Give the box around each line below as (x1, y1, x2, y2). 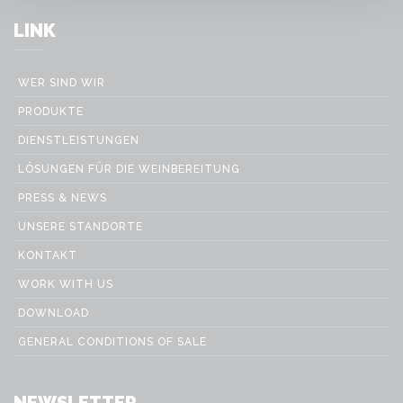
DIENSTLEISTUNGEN (18, 134, 139, 147)
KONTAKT (18, 249, 77, 262)
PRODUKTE (18, 105, 84, 118)
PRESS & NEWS (18, 192, 107, 204)
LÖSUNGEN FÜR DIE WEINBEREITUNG (18, 163, 240, 175)
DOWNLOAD (18, 307, 89, 319)
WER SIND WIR (18, 76, 105, 89)
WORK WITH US (18, 278, 113, 291)
